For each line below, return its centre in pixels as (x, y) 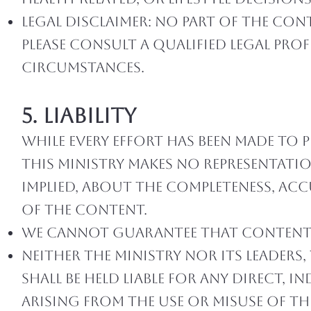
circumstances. (83, 67)
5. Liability (79, 116)
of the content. (84, 210)
